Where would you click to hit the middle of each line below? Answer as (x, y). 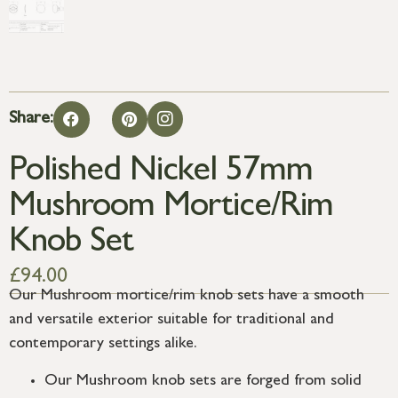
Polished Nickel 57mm (161, 173)
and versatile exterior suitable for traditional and (171, 321)
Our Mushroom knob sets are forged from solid (203, 382)
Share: (31, 119)
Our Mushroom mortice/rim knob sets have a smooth (187, 297)
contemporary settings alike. (103, 345)
